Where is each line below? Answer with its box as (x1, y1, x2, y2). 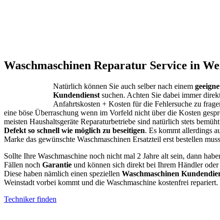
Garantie (42, 161, 72, 169)
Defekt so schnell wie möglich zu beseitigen (4, 126, 145, 135)
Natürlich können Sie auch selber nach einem (53, 82, 195, 91)
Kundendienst (53, 91, 100, 100)
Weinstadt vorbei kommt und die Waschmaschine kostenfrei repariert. (4, 178, 218, 187)
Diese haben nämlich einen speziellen (4, 169, 122, 178)
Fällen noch (4, 161, 42, 169)
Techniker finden (4, 195, 56, 204)
